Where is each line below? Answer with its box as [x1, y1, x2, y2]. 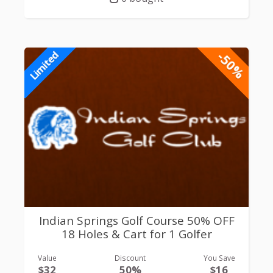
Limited [26, 48, 62, 83]
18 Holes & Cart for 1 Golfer [61, 225, 212, 242]
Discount [115, 253, 146, 263]
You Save [203, 253, 235, 263]
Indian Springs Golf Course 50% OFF [38, 212, 235, 229]
